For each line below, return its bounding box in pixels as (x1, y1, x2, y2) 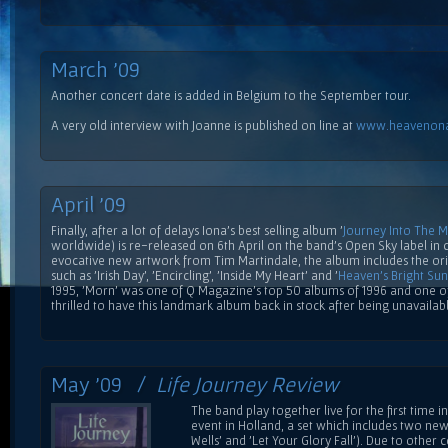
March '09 (51, 56, 140, 81)
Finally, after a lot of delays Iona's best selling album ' (51, 222, 343, 238)
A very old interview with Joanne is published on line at (51, 117, 356, 133)
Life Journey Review (156, 371, 339, 396)
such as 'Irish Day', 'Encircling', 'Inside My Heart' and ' (51, 267, 338, 283)
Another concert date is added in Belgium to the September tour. (51, 87, 411, 103)
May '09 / (51, 371, 156, 396)
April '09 (51, 191, 126, 216)
